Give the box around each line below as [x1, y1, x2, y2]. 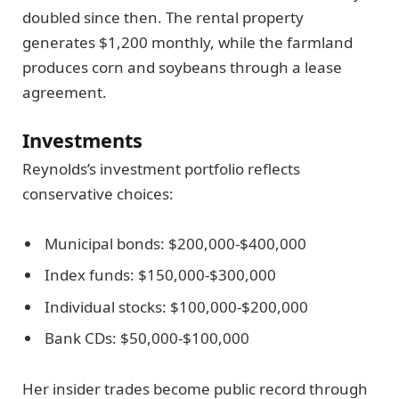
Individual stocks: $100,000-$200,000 [45, 296, 308, 317]
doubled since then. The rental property [22, 7, 304, 28]
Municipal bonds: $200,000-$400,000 [45, 232, 306, 254]
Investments [22, 126, 142, 153]
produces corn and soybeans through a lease [22, 57, 342, 78]
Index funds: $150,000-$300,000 [45, 265, 276, 286]
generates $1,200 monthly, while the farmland [22, 32, 353, 53]
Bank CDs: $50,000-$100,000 [45, 328, 249, 349]
